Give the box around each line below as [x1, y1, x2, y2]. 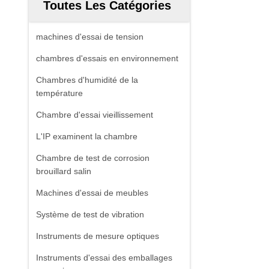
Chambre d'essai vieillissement [36, 110, 153, 119]
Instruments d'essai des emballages [36, 253, 172, 262]
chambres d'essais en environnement [36, 53, 178, 63]
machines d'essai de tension [36, 32, 144, 41]
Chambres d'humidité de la [36, 75, 138, 85]
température [36, 88, 83, 98]
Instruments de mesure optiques [36, 231, 159, 241]
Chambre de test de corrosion [36, 153, 150, 163]
